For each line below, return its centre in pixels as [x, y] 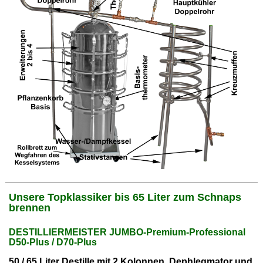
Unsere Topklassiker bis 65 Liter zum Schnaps [125, 198]
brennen [31, 208]
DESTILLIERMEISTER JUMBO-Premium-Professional [127, 232]
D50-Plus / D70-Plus [53, 242]
